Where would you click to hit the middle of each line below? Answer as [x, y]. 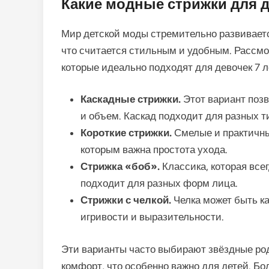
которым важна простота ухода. [154, 150]
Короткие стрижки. [126, 133]
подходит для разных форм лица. [159, 183]
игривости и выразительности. [152, 217]
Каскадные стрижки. [131, 99]
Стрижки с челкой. [126, 200]
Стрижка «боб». [120, 166]
